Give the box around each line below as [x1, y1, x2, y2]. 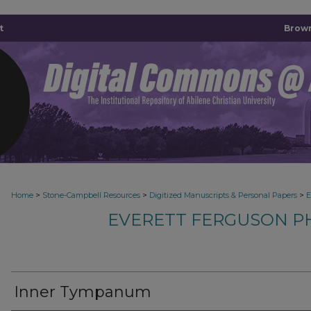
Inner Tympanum [14, 283, 151, 301]
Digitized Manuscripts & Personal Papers [149, 190, 297, 200]
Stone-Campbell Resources [42, 190, 140, 200]
